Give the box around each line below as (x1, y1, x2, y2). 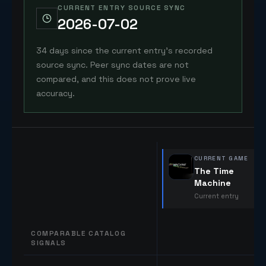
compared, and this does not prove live (36, 74, 196, 84)
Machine (194, 178, 231, 188)
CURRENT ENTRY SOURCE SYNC (58, 3, 186, 12)
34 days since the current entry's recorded (36, 45, 213, 56)
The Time (194, 166, 234, 176)
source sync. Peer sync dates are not (36, 59, 189, 70)
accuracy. (36, 88, 75, 99)
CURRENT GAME (194, 154, 249, 162)
